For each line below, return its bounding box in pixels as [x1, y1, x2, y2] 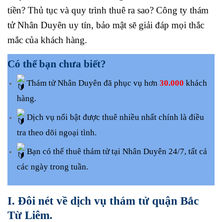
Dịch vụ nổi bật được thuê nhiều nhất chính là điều [26, 112, 204, 122]
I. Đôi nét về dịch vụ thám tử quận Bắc [7, 194, 199, 207]
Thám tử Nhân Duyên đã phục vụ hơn [26, 78, 160, 88]
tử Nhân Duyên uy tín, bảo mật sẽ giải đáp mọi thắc [7, 19, 204, 30]
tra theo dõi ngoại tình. [16, 128, 97, 138]
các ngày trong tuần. [16, 162, 88, 171]
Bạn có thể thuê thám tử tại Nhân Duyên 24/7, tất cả [26, 146, 207, 156]
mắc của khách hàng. [7, 34, 87, 45]
